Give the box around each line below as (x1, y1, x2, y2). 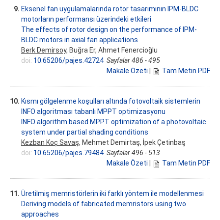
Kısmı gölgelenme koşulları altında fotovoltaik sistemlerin (21, 97, 200, 106)
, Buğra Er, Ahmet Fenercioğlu (66, 46, 158, 55)
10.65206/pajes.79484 (33, 149, 104, 157)
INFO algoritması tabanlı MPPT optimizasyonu (21, 108, 165, 116)
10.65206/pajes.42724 (33, 56, 104, 65)
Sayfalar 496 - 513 (107, 149, 160, 157)
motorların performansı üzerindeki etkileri (21, 15, 151, 24)
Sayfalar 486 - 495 (107, 56, 160, 65)
